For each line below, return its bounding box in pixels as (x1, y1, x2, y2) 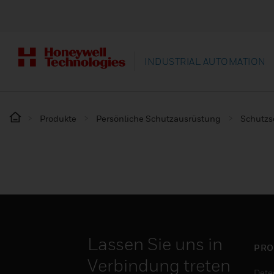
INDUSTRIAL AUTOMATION (144, 56, 266, 67)
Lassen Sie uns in (87, 233, 223, 254)
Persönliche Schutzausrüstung (96, 113, 221, 124)
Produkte (40, 113, 76, 124)
